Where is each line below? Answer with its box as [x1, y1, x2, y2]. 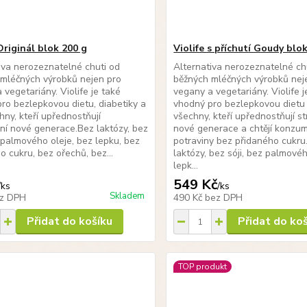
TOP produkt [178, 261, 228, 272]
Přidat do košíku [26, 214, 112, 229]
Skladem [110, 190, 145, 202]
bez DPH [205, 191, 243, 204]
